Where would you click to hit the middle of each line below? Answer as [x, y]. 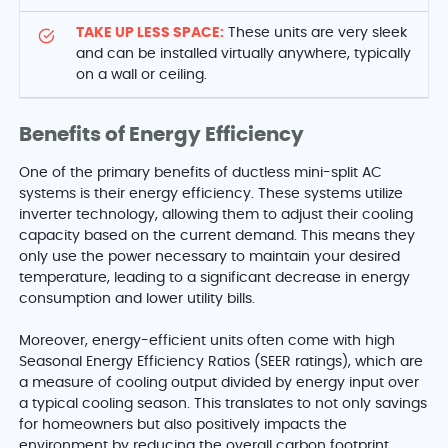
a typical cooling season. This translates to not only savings [223, 404]
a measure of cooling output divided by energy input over [219, 383]
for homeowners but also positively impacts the [183, 425]
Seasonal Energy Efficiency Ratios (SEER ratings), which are [221, 362]
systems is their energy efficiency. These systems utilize [211, 194]
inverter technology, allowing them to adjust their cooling [216, 215]
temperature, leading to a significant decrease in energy [215, 278]
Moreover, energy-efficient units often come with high [207, 341]
